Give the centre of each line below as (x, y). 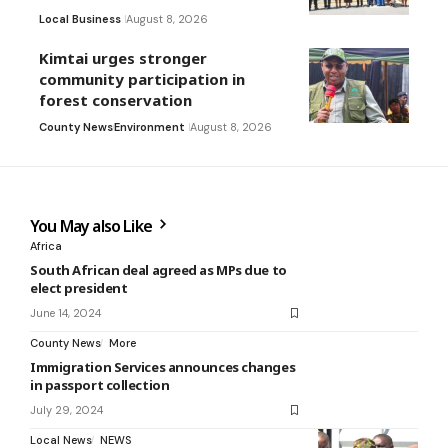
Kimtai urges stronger (123, 58)
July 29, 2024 (66, 410)
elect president (79, 288)
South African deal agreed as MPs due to (158, 270)
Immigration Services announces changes (163, 367)
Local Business (80, 19)
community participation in (142, 79)
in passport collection (100, 385)
